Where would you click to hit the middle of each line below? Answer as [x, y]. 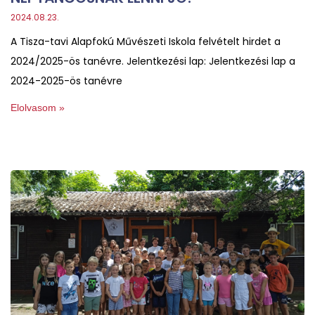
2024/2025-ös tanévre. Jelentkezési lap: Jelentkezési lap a [153, 61]
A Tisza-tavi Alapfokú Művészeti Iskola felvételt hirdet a [146, 41]
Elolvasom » [38, 107]
